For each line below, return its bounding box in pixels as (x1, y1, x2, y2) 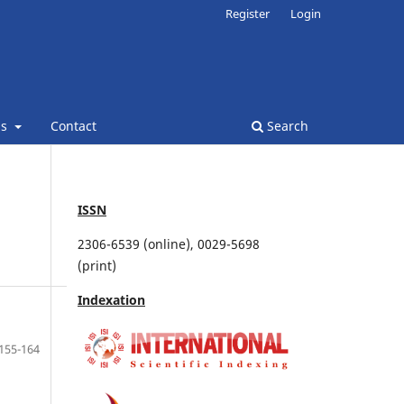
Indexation (78, 290, 145, 308)
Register (225, 5, 271, 22)
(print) (78, 256, 120, 274)
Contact (50, 116, 96, 134)
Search (263, 116, 308, 134)
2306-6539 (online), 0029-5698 (78, 234, 260, 252)
